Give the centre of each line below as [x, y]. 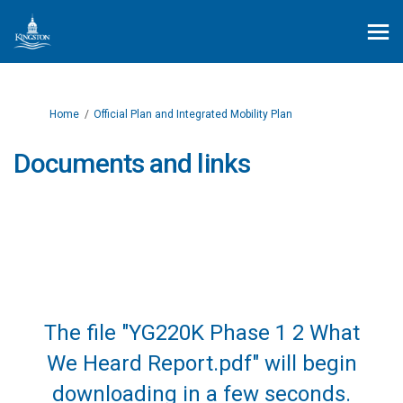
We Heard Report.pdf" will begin [201, 363]
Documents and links [132, 163]
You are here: [45, 113]
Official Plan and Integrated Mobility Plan [193, 114]
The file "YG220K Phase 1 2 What [201, 333]
